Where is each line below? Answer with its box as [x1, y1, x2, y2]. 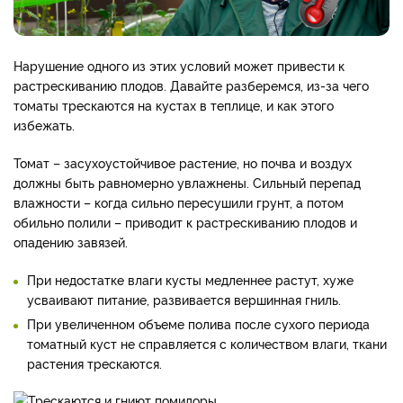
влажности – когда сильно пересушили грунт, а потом [13, 193, 344, 211]
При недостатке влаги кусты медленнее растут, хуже [27, 271, 354, 289]
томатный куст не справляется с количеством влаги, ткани [27, 335, 387, 353]
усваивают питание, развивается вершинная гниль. [27, 291, 341, 309]
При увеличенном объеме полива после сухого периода [27, 315, 370, 333]
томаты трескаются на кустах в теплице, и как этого [13, 96, 334, 114]
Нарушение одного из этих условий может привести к [13, 57, 345, 75]
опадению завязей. [13, 233, 128, 251]
